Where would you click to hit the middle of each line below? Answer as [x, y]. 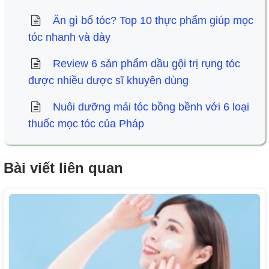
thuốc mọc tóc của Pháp [86, 124]
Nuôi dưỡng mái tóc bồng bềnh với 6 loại [151, 107]
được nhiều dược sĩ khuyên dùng [108, 81]
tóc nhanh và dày [69, 38]
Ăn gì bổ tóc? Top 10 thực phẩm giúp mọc [153, 21]
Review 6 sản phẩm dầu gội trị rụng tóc [146, 64]
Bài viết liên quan [63, 168]
